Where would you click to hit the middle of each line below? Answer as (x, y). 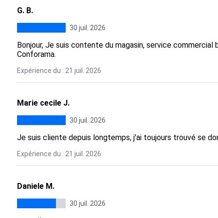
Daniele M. (36, 186)
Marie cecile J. (43, 103)
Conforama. (36, 54)
